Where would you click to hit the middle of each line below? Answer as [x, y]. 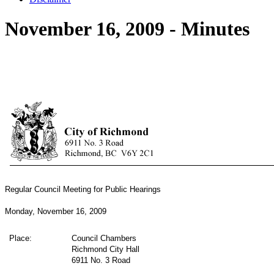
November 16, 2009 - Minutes [127, 29]
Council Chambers [104, 238]
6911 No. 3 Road [101, 260]
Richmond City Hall [106, 249]
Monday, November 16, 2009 [56, 211]
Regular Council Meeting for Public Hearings [83, 189]
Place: [21, 238]
